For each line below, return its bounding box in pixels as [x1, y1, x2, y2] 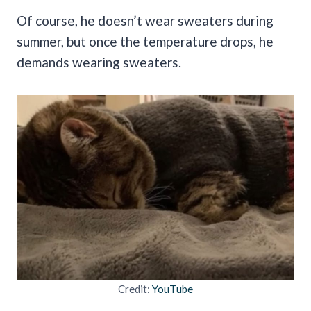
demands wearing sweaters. [17, 53, 181, 70]
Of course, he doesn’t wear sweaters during [17, 12, 274, 28]
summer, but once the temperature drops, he [17, 33, 274, 49]
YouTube [152, 282, 193, 295]
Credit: [118, 282, 152, 295]
